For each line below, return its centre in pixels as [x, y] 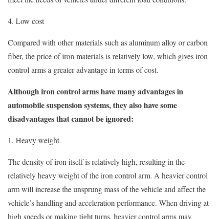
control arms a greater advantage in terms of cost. [83, 69]
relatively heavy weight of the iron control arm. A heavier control [108, 175]
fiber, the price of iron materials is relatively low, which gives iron [108, 56]
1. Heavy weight [33, 140]
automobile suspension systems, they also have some [92, 105]
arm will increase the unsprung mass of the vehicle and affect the [107, 189]
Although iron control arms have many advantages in [96, 91]
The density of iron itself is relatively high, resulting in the [96, 161]
